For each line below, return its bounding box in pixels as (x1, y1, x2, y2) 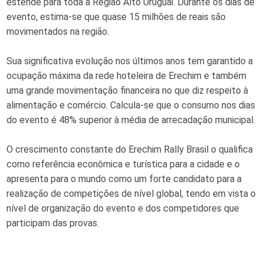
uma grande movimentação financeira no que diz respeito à (6, 85, 249, 97)
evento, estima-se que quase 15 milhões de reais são (6, 11, 226, 23)
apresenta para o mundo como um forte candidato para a (6, 173, 242, 185)
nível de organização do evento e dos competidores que (6, 203, 240, 214)
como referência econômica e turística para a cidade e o (6, 159, 240, 170)
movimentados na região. (6, 26, 110, 38)
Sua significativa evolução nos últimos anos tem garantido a (6, 55, 253, 67)
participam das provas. (6, 217, 100, 229)
